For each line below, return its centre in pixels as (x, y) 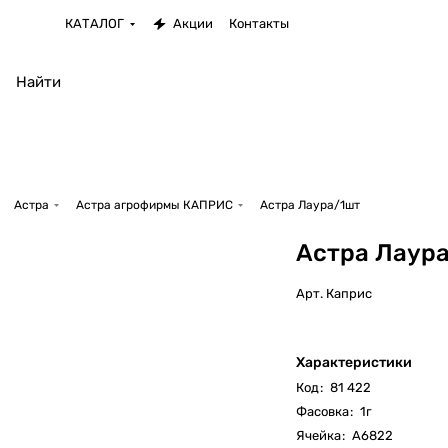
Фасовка (322, 411)
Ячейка (318, 435)
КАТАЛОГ (95, 23)
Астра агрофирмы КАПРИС (154, 205)
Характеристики (353, 362)
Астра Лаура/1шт (310, 205)
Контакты (259, 23)
